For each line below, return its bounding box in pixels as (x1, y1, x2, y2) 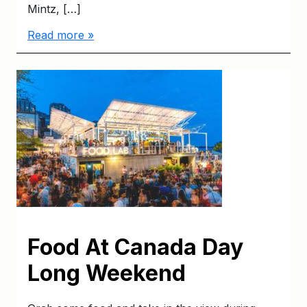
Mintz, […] (27, 1, 81, 16)
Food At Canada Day (27, 233, 243, 260)
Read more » (27, 27, 94, 42)
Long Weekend (27, 259, 186, 286)
